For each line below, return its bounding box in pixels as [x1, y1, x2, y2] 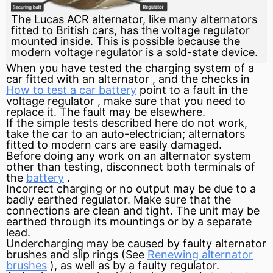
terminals [194, 160, 241, 173]
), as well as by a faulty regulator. [47, 258, 219, 272]
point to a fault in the [136, 83, 248, 96]
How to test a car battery [6, 83, 136, 96]
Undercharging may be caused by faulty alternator [6, 236, 266, 250]
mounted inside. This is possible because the [11, 34, 240, 48]
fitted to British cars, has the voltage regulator [11, 23, 250, 37]
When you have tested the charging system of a [6, 61, 254, 74]
